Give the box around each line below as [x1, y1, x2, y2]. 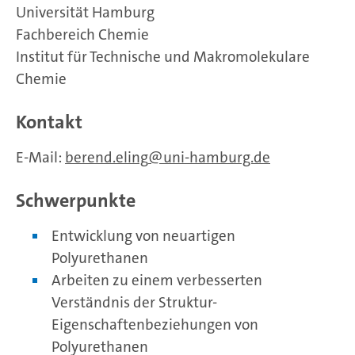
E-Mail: [16, 147, 65, 167]
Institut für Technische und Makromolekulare [16, 46, 310, 67]
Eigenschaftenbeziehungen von [52, 314, 258, 334]
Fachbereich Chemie [16, 24, 149, 44]
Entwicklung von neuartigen [52, 225, 235, 246]
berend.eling [65, 147, 148, 167]
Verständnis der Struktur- [52, 292, 217, 312]
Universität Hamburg [16, 2, 155, 22]
